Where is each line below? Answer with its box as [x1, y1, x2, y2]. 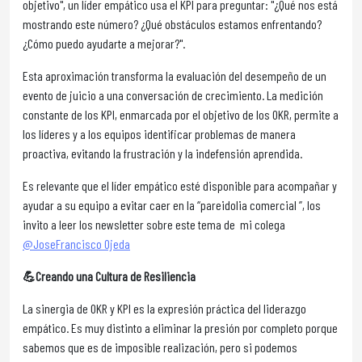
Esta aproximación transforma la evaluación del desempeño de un [23, 68, 326, 83]
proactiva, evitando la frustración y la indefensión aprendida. [23, 145, 302, 161]
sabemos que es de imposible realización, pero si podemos [23, 339, 297, 355]
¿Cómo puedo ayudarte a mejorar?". [23, 36, 185, 51]
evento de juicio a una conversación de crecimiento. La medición [23, 87, 323, 103]
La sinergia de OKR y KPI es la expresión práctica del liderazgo [23, 301, 306, 316]
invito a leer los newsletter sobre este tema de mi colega [23, 217, 285, 232]
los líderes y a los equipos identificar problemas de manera [23, 126, 296, 141]
